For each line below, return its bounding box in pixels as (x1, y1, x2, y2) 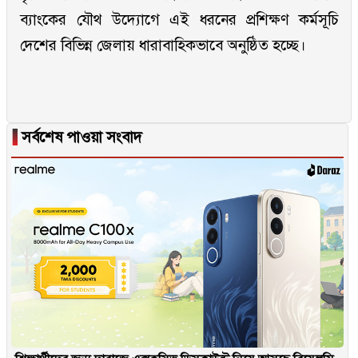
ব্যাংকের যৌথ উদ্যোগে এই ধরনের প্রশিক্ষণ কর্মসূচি (20, 11, 338, 29)
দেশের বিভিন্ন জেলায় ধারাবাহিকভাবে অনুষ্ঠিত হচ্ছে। (20, 37, 306, 54)
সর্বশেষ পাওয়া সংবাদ (18, 129, 142, 146)
